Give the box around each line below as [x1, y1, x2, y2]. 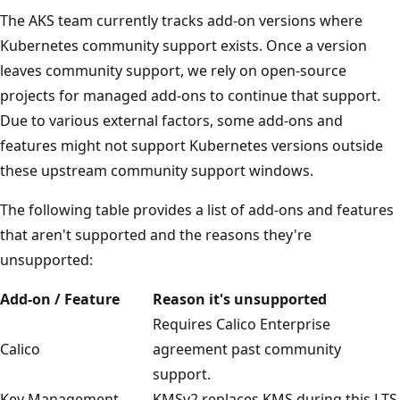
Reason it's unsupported [153, 288, 327, 309]
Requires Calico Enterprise [153, 313, 330, 334]
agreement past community [153, 338, 341, 359]
